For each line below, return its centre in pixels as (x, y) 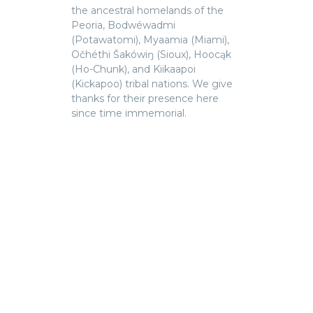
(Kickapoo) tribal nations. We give (152, 84)
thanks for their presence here (145, 99)
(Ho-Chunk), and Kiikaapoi (133, 70)
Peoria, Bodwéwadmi (123, 26)
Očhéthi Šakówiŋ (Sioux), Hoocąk (151, 55)
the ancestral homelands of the (147, 11)
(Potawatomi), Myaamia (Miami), (150, 40)
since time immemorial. (129, 114)
